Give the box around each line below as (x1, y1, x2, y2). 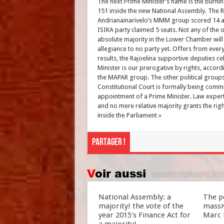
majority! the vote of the (98, 201, 183, 210)
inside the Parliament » (97, 111, 161, 119)
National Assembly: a (98, 192, 171, 201)
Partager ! (91, 136, 125, 148)
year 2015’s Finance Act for (98, 210, 190, 219)
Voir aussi (94, 165, 146, 181)
